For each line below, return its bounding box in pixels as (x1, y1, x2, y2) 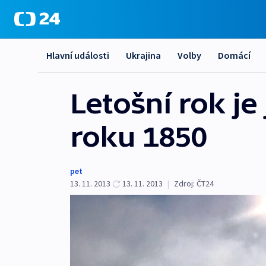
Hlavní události (46, 49, 109, 61)
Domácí (218, 49, 251, 61)
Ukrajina (126, 49, 161, 61)
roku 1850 (70, 121, 207, 153)
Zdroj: (174, 178, 195, 189)
